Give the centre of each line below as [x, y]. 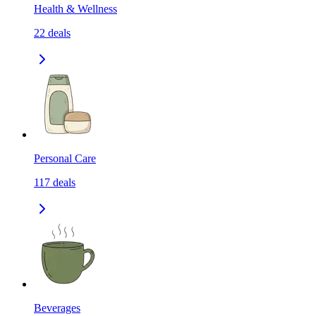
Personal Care [65, 159]
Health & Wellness [75, 9]
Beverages [57, 308]
